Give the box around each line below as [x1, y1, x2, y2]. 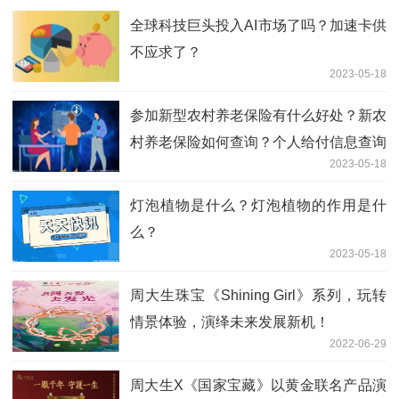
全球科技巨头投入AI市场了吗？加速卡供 [130, 17, 387, 33]
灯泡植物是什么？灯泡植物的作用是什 [130, 197, 387, 213]
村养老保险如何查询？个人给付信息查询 [130, 134, 387, 150]
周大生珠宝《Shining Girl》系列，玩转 [130, 287, 387, 303]
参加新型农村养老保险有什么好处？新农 [130, 107, 387, 123]
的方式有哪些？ [130, 160, 230, 176]
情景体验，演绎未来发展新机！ [130, 313, 330, 330]
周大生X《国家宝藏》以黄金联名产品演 [130, 377, 387, 393]
